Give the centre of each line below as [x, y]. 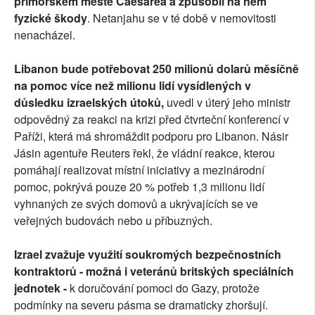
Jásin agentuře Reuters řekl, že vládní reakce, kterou [144, 153]
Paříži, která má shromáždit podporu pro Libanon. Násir [151, 136]
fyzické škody [51, 18]
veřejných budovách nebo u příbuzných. [113, 221]
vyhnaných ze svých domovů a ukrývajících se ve [136, 204]
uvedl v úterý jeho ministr [229, 103]
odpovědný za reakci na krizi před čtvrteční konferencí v [152, 120]
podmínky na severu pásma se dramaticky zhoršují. [141, 305]
